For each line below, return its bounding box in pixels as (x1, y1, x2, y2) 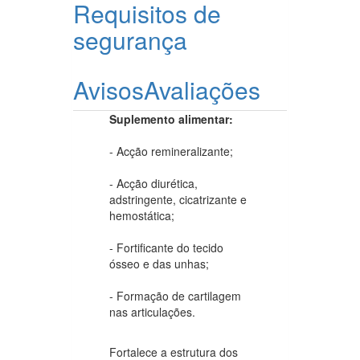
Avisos (73, 72, 144, 107)
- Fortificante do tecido (109, 239, 223, 256)
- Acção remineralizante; (109, 142, 233, 159)
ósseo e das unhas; (109, 255, 209, 272)
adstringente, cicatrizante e (109, 190, 247, 207)
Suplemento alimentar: (109, 110, 233, 127)
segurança (73, 22, 187, 57)
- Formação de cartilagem (109, 287, 241, 304)
